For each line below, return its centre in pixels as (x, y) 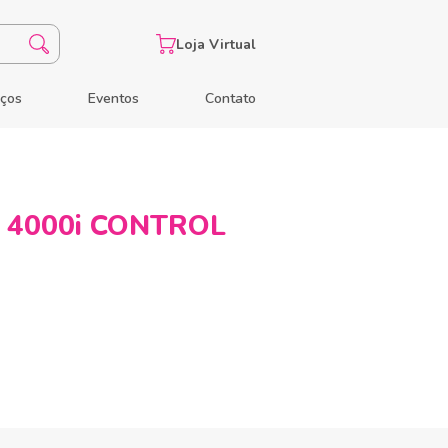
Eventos (114, 98)
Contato (230, 98)
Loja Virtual (216, 44)
